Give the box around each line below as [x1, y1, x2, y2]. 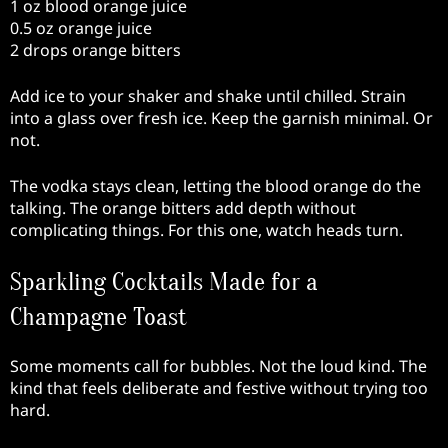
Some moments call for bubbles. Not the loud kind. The [10, 355, 427, 378]
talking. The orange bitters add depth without [10, 196, 356, 219]
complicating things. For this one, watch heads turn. [10, 218, 403, 241]
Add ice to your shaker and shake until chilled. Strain [10, 84, 406, 107]
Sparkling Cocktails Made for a [10, 267, 318, 297]
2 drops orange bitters [10, 38, 181, 61]
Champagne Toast [10, 302, 187, 332]
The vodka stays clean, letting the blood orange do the [10, 174, 421, 197]
